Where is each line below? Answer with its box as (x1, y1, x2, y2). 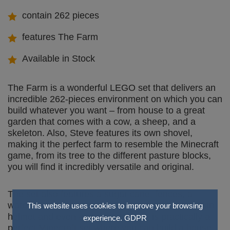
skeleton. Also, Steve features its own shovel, (8, 128, 193, 139)
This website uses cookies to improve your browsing (27, 202, 203, 210)
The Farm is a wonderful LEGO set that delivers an (8, 83, 216, 93)
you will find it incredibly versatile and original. (8, 162, 194, 172)
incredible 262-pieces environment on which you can (8, 94, 222, 105)
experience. (83, 214, 122, 222)
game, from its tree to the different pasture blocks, (8, 150, 211, 161)
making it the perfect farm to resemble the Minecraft (8, 139, 219, 150)
